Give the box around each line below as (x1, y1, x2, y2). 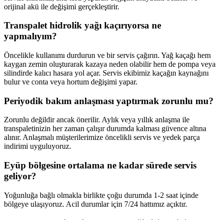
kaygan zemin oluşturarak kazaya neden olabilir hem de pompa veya (4, 60, 216, 69)
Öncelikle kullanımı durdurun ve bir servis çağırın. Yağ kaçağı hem (4, 51, 211, 60)
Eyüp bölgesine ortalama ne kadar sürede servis (4, 160, 196, 171)
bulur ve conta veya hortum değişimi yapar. (4, 78, 137, 86)
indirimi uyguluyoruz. (4, 142, 71, 151)
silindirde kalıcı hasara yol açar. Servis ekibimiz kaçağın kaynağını (4, 69, 209, 78)
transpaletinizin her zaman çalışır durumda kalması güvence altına (4, 124, 206, 133)
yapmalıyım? (4, 31, 57, 42)
